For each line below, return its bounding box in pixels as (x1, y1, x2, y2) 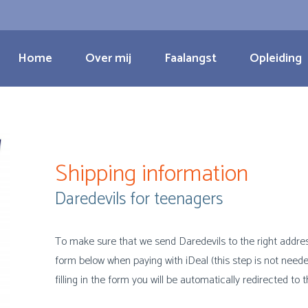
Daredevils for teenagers (54, 184, 223, 214)
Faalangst (164, 48, 217, 69)
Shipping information (54, 155, 254, 193)
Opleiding (250, 48, 302, 69)
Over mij (85, 48, 131, 69)
